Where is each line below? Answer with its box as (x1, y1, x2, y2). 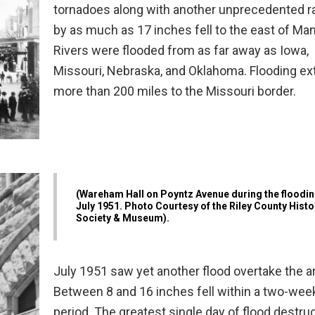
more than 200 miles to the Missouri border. (53, 84, 299, 99)
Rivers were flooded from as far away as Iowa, (53, 43, 309, 58)
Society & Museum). (76, 212, 172, 224)
